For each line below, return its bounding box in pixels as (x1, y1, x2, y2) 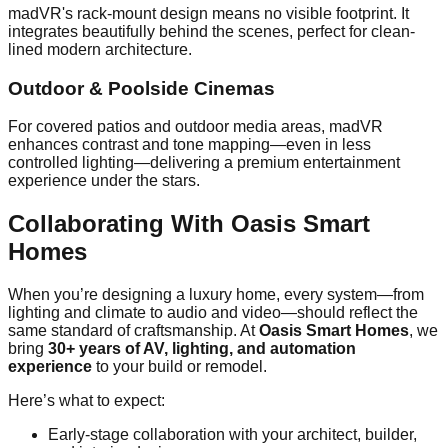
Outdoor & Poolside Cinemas (8, 77, 275, 99)
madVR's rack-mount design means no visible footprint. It (8, 4, 409, 22)
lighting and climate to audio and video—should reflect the (8, 304, 418, 322)
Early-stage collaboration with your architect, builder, (48, 426, 417, 444)
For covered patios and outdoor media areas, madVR (8, 118, 383, 136)
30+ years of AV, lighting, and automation (48, 340, 356, 358)
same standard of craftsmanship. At (8, 322, 259, 340)
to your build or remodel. (92, 358, 267, 376)
